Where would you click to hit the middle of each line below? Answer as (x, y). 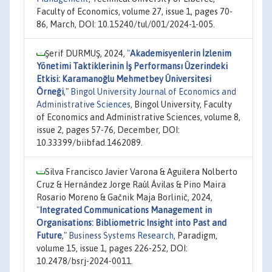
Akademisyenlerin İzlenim (181, 53)
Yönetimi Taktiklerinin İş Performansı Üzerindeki (132, 66)
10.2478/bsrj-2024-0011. (85, 261)
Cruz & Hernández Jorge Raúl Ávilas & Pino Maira (131, 185)
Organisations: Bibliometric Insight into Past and (131, 223)
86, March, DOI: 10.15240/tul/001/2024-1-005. (126, 24)
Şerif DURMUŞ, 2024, (86, 53)
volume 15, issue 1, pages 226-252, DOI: (112, 248)
